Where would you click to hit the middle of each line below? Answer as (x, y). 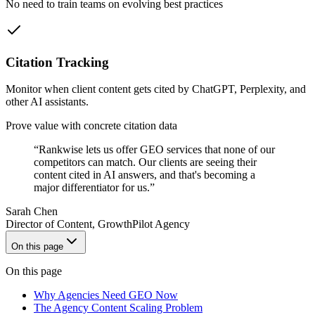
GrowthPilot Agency (144, 224)
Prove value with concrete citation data (91, 126)
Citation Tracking (57, 62)
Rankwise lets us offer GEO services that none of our (157, 150)
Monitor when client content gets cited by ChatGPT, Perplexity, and (156, 89)
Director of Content (49, 224)
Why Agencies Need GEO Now (106, 295)
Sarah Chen (32, 212)
